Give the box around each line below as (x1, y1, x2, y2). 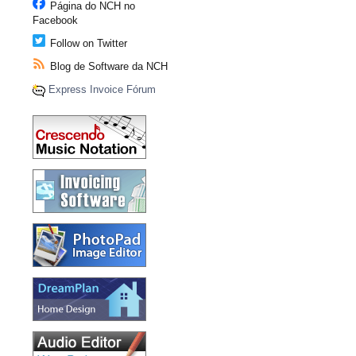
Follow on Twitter (47, 37, 127, 49)
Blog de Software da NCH (47, 60, 168, 72)
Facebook (33, 14, 78, 26)
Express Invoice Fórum (48, 83, 156, 95)
